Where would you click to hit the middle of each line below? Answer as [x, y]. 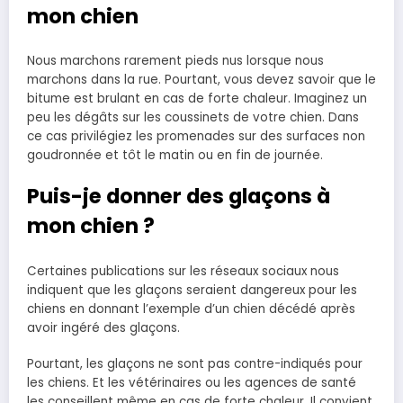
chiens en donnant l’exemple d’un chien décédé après [191, 309]
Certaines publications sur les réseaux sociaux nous [183, 271]
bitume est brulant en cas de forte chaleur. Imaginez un [197, 99]
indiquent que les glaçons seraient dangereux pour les [192, 290]
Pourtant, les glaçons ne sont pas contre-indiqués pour [195, 363]
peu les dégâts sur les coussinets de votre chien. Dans [193, 118]
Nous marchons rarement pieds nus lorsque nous [175, 61]
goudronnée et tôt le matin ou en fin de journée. [175, 156]
